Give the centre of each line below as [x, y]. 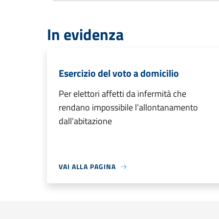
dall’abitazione [85, 121]
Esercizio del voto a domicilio [119, 73]
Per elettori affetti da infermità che [122, 94]
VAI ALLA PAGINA [87, 166]
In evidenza [85, 34]
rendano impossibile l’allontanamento [128, 107]
